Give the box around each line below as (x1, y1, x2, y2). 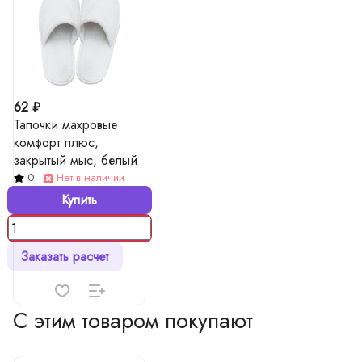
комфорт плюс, (14, 133, 99, 152)
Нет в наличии (57, 170, 124, 185)
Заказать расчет (20, 247, 109, 266)
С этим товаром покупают (13, 305, 253, 336)
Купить (61, 191, 97, 209)
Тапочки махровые (14, 116, 117, 134)
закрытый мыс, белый (14, 151, 137, 170)
